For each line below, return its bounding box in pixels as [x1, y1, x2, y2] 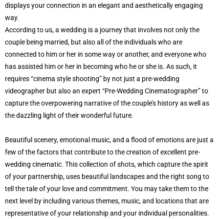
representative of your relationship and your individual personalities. [5, 209, 209, 217]
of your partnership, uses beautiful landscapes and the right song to [5, 173, 209, 180]
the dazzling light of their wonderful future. [5, 111, 133, 119]
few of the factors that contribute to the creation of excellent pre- [5, 148, 200, 156]
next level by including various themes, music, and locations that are [5, 197, 209, 205]
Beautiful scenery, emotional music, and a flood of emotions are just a [5, 136, 214, 144]
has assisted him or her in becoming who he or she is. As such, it [5, 63, 197, 70]
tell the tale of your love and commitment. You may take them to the [5, 185, 208, 193]
